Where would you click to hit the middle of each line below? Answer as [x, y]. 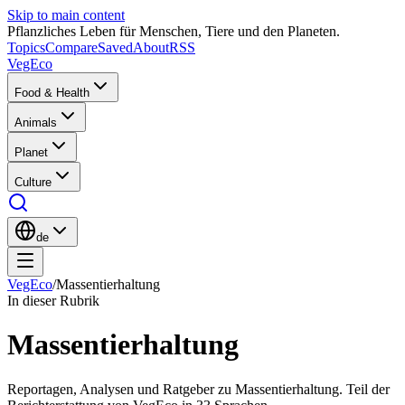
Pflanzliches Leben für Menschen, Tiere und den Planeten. [174, 31]
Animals [36, 122]
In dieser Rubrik [53, 301]
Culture [33, 182]
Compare [71, 47]
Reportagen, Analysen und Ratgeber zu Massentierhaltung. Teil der [198, 389]
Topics [26, 47]
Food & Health [52, 93]
